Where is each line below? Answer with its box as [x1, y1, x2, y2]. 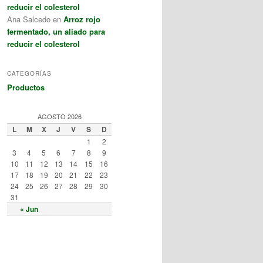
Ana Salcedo [7, 14, 50, 25]
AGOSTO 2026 [37, 111, 82, 121]
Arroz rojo [63, 14, 100, 25]
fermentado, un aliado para [7, 26, 105, 38]
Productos [7, 81, 45, 93]
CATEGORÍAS [7, 69, 52, 77]
